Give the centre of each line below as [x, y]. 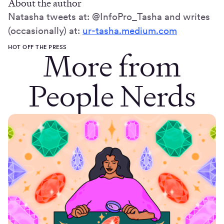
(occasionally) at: [45, 30]
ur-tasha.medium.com [130, 30]
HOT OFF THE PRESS [37, 47]
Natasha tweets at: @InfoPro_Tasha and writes [109, 16]
